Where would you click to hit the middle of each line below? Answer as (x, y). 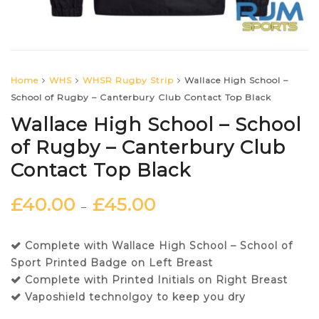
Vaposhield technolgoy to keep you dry (135, 297)
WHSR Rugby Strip (128, 80)
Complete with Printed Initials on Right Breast (156, 280)
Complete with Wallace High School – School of (159, 246)
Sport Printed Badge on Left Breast (112, 263)
